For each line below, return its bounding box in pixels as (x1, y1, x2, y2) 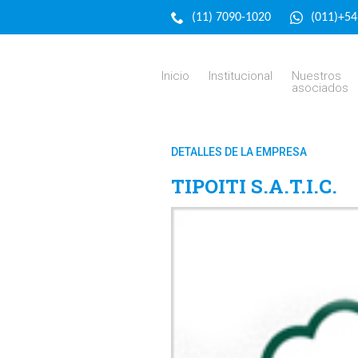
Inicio (161, 69, 190, 83)
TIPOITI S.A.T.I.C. (170, 173, 337, 199)
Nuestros (292, 69, 342, 83)
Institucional (209, 69, 273, 83)
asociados (292, 81, 349, 95)
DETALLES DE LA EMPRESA (170, 145, 307, 158)
